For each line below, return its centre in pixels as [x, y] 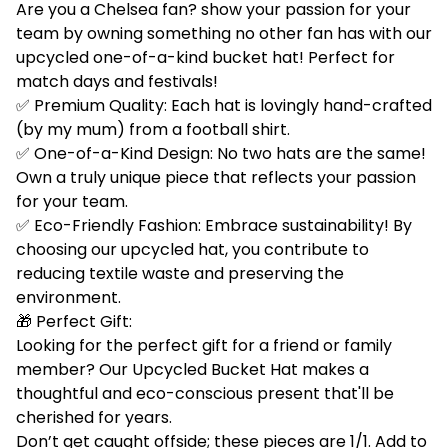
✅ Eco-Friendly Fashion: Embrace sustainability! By [214, 225]
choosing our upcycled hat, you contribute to [192, 249]
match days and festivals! [117, 81]
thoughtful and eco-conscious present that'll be [205, 393]
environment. [68, 297]
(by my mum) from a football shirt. [153, 129]
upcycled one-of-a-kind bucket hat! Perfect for [205, 57]
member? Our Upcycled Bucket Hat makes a [192, 369]
